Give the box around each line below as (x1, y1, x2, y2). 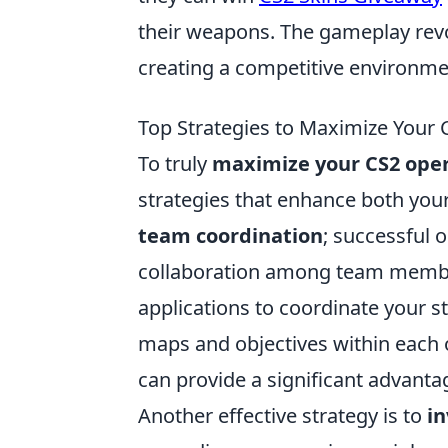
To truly (138, 150, 212, 178)
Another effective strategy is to (138, 402, 427, 430)
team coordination (138, 222, 323, 250)
